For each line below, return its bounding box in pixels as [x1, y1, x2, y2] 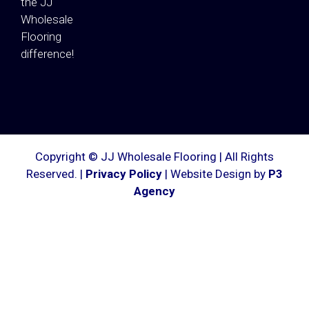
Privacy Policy [86, 167, 162, 181]
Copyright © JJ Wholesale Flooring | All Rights [35, 150, 274, 164]
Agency [134, 184, 175, 199]
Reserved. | [26, 167, 86, 181]
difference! [21, 46, 74, 61]
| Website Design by [162, 167, 268, 181]
